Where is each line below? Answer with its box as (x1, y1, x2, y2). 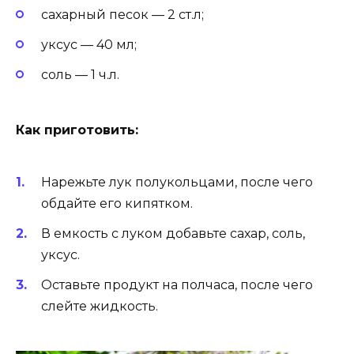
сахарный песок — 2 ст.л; (41, 6, 204, 22)
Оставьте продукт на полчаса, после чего (41, 277, 313, 293)
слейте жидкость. (41, 299, 158, 314)
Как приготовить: (16, 122, 138, 138)
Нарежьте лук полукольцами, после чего (41, 174, 313, 190)
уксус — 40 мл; (41, 37, 137, 53)
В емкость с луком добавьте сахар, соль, (41, 226, 305, 242)
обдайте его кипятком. (41, 195, 193, 211)
